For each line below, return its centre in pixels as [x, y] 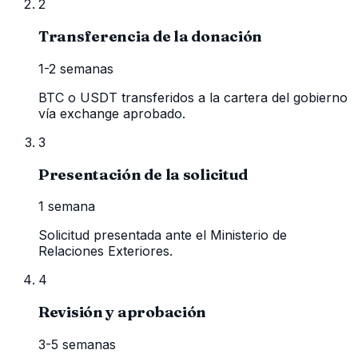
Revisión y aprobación [123, 312]
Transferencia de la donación [151, 37]
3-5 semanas [77, 344]
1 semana [67, 207]
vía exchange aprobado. [112, 113]
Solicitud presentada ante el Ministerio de [163, 235]
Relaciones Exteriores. [105, 251]
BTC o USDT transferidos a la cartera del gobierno [193, 97]
